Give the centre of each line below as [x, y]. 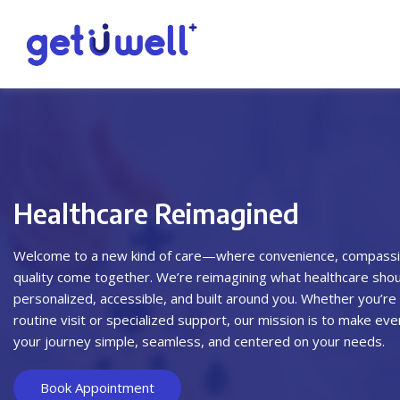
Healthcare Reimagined [156, 214]
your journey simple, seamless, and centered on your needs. [199, 342]
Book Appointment [97, 388]
